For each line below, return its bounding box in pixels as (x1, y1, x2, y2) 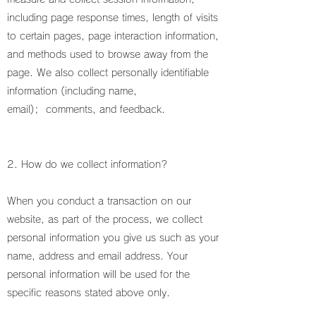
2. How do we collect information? (7, 159, 168, 169)
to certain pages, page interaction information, (7, 31, 219, 41)
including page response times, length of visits (7, 13, 218, 23)
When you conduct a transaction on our (7, 196, 191, 206)
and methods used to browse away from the (7, 49, 208, 59)
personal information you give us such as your (7, 233, 219, 243)
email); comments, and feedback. (7, 104, 165, 114)
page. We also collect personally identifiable (7, 68, 209, 78)
